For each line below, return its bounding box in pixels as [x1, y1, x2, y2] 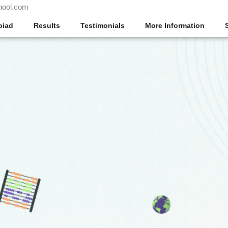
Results [33, 21, 60, 30]
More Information [145, 21, 205, 30]
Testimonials [80, 21, 125, 30]
